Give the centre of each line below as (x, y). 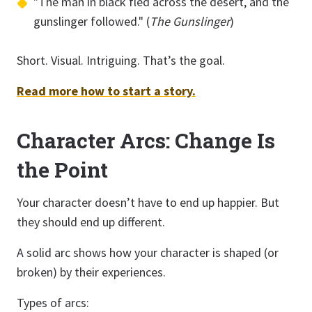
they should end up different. (91, 222)
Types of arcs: (53, 303)
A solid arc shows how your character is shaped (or (148, 252)
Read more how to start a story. (106, 91)
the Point (62, 170)
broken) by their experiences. (91, 272)
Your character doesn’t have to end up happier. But (148, 202)
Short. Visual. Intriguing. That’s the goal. (121, 60)
